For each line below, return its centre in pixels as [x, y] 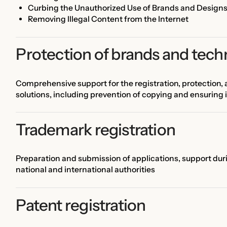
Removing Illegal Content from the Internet [108, 19]
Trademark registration [96, 129]
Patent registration [81, 205]
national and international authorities [86, 170]
